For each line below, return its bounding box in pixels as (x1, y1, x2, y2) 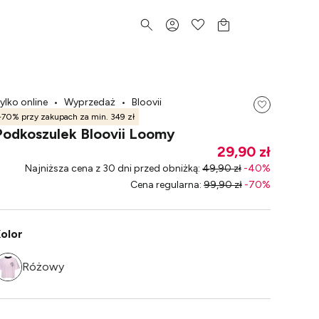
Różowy (22, 260, 64, 273)
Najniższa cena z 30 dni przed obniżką (25, 162, 198, 174)
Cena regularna (130, 179, 199, 191)
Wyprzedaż (64, 96, 115, 108)
